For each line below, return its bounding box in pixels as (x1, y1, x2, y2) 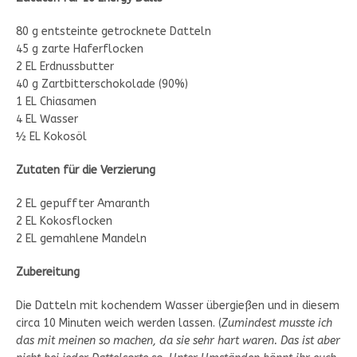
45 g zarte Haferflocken (16, 42, 143, 57)
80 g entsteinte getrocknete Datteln (16, 25, 211, 39)
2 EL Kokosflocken (16, 214, 112, 229)
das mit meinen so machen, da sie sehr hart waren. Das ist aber (16, 334, 340, 348)
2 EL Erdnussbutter (16, 60, 114, 74)
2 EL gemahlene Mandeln (16, 232, 147, 246)
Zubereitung (16, 265, 80, 280)
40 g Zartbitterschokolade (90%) (16, 77, 188, 92)
